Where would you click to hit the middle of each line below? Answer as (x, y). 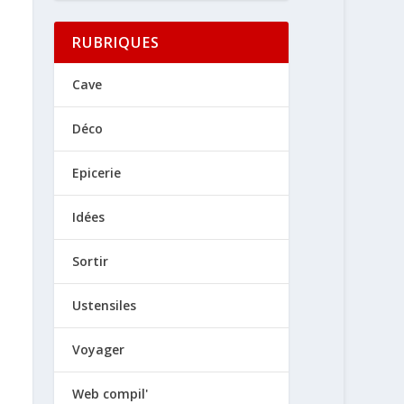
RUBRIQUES (116, 42)
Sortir (91, 261)
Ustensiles (105, 305)
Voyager (99, 349)
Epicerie (97, 172)
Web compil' (110, 393)
